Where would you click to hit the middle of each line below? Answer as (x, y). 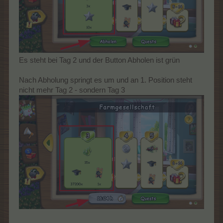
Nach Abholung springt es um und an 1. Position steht (106, 80)
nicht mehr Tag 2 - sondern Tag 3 (72, 90)
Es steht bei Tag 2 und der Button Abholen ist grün (99, 60)
